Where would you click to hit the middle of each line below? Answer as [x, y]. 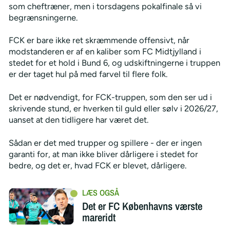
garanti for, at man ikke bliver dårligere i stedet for [103, 154]
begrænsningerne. [43, 17]
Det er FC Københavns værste [142, 206]
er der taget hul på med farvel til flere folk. [88, 74]
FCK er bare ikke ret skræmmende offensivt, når [99, 40]
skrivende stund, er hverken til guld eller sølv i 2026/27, [113, 109]
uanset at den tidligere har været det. [78, 120]
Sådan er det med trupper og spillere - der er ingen [105, 143]
